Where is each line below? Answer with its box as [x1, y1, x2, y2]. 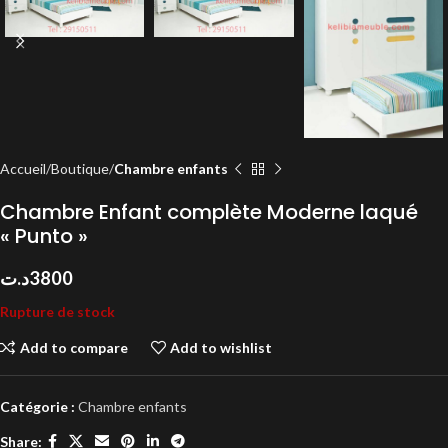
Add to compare [19, 338, 128, 356]
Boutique [51, 160, 109, 177]
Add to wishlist [170, 338, 273, 356]
